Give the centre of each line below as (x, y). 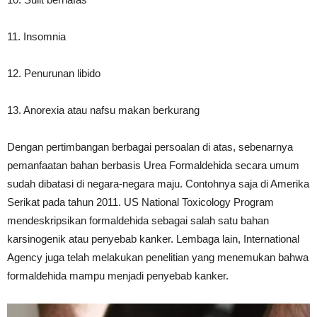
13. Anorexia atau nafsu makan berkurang (103, 110)
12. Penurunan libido (54, 74)
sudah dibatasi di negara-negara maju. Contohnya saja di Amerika (158, 184)
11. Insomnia (36, 37)
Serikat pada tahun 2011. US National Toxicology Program (140, 202)
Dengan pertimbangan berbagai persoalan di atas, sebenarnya (150, 147)
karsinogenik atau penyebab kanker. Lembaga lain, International (153, 239)
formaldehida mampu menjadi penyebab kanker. (118, 276)
